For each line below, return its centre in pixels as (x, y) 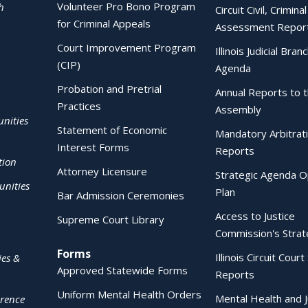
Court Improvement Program (126, 47)
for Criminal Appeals (104, 23)
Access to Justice (255, 216)
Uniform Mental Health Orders (129, 294)
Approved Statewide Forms (122, 270)
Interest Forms (93, 147)
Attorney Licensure (102, 171)
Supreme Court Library (111, 219)
